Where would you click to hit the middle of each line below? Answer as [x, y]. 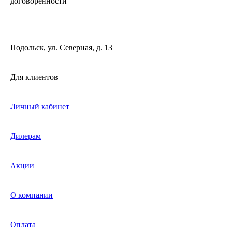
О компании [32, 195]
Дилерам [25, 136]
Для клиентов [34, 77]
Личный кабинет [40, 107]
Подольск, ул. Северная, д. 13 [61, 48]
